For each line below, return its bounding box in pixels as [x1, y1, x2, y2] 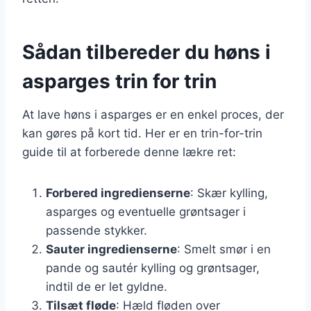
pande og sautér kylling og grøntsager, [46, 260, 260, 275]
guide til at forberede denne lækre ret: [22, 144, 236, 159]
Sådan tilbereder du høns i [22, 40, 271, 64]
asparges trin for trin [22, 69, 217, 93]
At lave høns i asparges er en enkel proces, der [22, 107, 284, 121]
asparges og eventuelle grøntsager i [46, 204, 246, 219]
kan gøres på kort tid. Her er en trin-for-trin [22, 126, 262, 140]
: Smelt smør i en [177, 242, 271, 256]
